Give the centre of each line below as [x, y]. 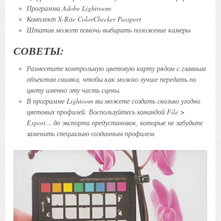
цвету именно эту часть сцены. [74, 90]
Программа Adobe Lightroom [69, 8]
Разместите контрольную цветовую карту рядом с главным [116, 68]
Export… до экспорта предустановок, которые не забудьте [114, 122]
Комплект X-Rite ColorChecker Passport [84, 19]
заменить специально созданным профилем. [91, 133]
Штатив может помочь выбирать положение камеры [108, 30]
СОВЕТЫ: [39, 50]
